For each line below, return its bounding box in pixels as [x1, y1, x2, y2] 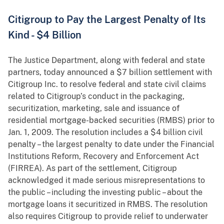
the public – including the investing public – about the [8, 187, 202, 197]
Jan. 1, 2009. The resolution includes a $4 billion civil [8, 127, 203, 137]
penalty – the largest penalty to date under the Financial [8, 139, 214, 149]
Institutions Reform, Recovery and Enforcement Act [8, 151, 199, 161]
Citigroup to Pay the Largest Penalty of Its [8, 13, 205, 25]
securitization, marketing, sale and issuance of [8, 103, 179, 113]
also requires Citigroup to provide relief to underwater [8, 211, 208, 221]
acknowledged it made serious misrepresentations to [8, 175, 205, 185]
